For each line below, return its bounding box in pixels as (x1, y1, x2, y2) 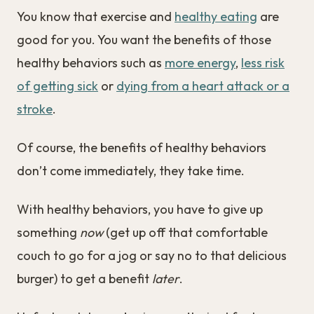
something (17, 224, 80, 240)
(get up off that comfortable (103, 224, 268, 240)
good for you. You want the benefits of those (17, 31, 271, 48)
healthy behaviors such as (17, 54, 165, 71)
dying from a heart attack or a (116, 77, 289, 94)
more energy (165, 54, 235, 71)
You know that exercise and (17, 8, 175, 25)
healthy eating (175, 8, 257, 25)
